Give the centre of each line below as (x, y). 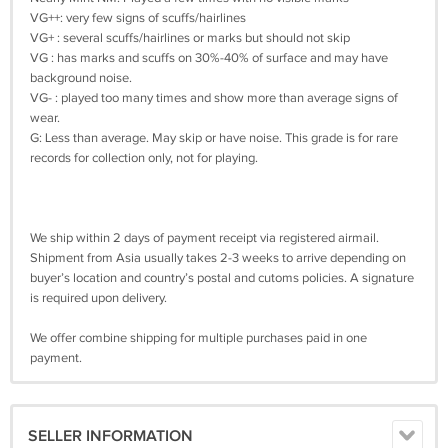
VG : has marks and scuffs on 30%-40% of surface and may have (209, 58)
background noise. (81, 78)
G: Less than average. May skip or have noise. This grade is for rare (214, 138)
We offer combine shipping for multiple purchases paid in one (198, 338)
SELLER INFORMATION (110, 436)
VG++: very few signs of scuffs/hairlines (138, 18)
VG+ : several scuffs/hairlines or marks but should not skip (190, 38)
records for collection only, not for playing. (144, 158)
